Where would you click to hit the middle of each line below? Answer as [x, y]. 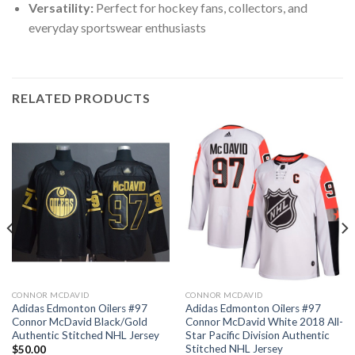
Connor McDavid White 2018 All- [264, 321]
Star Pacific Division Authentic [257, 335]
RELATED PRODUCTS [81, 98]
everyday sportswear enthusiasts [117, 28]
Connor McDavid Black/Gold [79, 321]
